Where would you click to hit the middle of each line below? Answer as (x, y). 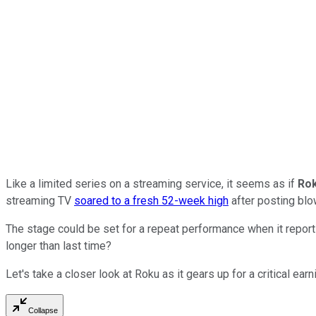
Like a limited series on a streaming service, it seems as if (152, 183)
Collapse (43, 310)
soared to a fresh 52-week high (151, 200)
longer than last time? (59, 245)
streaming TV (40, 200)
